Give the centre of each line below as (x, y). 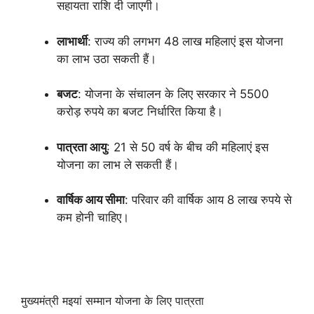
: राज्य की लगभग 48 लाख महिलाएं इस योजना (185, 41)
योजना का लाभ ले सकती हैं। (118, 164)
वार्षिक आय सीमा (91, 200)
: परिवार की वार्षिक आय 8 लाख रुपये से (208, 200)
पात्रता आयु (82, 147)
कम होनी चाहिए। (93, 217)
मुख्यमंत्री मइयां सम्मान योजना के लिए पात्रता (112, 300)
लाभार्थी (72, 41)
